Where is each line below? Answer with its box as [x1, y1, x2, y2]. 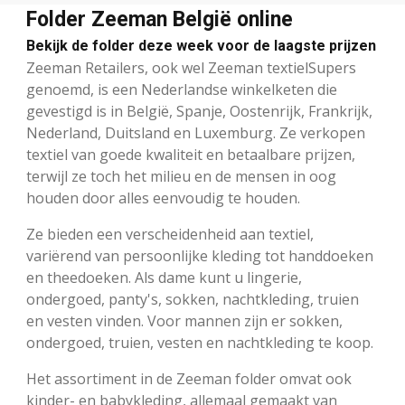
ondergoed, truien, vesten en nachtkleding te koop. [26, 333, 373, 353]
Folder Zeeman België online [26, 7, 293, 33]
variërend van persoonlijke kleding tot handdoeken [26, 246, 373, 267]
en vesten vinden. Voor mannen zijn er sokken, [26, 311, 343, 332]
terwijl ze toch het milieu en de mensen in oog [26, 166, 336, 187]
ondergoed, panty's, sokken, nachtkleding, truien [26, 289, 359, 310]
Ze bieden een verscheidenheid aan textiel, [26, 224, 314, 245]
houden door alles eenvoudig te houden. [26, 188, 304, 209]
